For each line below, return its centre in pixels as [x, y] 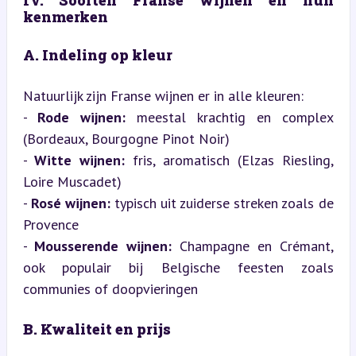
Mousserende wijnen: [103, 246]
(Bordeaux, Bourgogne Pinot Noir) [130, 138]
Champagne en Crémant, [253, 246]
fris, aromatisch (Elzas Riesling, [229, 160]
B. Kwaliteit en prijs [97, 329]
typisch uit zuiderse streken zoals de [222, 203]
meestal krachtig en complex [230, 117]
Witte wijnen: [80, 160]
